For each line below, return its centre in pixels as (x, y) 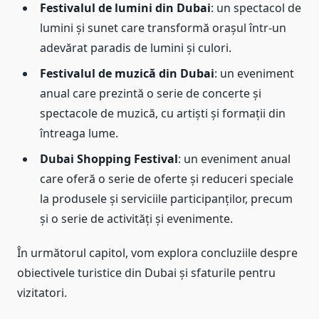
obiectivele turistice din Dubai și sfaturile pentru (146, 273)
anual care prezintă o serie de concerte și (151, 94)
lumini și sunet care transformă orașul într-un (163, 28)
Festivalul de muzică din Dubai (127, 74)
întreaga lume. (79, 134)
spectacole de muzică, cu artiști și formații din (163, 114)
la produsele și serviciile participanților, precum (166, 199)
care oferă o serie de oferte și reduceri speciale (167, 179)
